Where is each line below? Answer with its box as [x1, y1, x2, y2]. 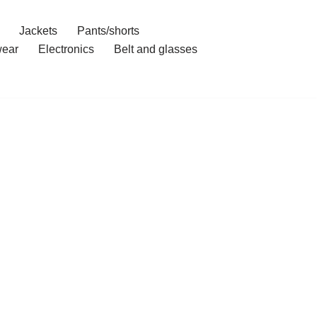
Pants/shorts [76, 25, 139, 37]
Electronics [38, 43, 94, 55]
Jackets [18, 25, 57, 37]
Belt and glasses [113, 43, 197, 55]
